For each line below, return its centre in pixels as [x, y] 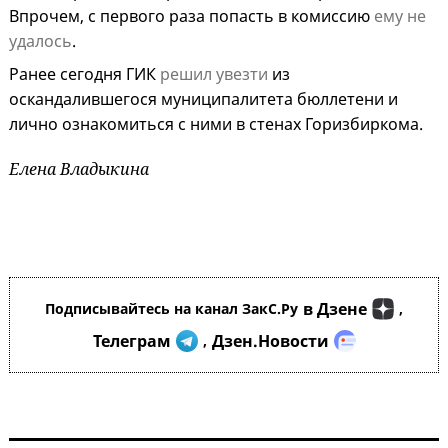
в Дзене [335, 309]
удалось [40, 41]
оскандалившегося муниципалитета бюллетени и [203, 99]
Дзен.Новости [270, 341]
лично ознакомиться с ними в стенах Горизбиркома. [216, 124]
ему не [400, 16]
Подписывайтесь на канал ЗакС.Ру [171, 309]
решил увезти [214, 74]
